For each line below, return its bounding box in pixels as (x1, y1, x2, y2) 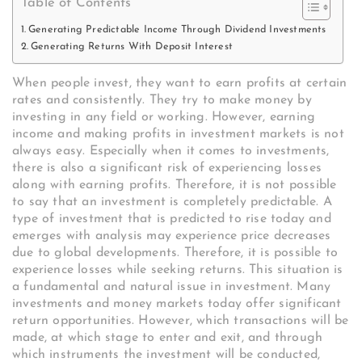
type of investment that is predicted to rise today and (12, 213, 331, 226)
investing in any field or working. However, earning (12, 111, 316, 124)
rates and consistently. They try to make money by (12, 94, 312, 107)
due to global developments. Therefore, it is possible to (12, 246, 339, 260)
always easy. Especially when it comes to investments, (12, 145, 330, 158)
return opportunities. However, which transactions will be (12, 314, 349, 328)
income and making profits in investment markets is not (12, 128, 344, 141)
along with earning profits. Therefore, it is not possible (12, 179, 337, 192)
